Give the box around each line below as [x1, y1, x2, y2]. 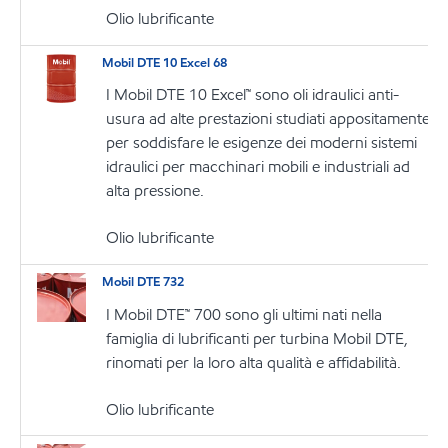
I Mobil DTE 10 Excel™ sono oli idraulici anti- [106, 84, 400, 106]
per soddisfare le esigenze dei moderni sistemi [106, 132, 418, 154]
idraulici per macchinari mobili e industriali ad [106, 156, 411, 178]
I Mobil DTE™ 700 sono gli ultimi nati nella [106, 303, 383, 325]
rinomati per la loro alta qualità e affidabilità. [106, 351, 402, 373]
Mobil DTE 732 [102, 273, 185, 291]
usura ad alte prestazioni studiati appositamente [106, 108, 431, 130]
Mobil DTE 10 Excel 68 [102, 53, 228, 72]
